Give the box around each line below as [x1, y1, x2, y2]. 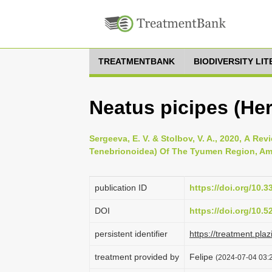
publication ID [95, 183, 147, 192]
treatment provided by [95, 252, 179, 262]
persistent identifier [95, 229, 168, 239]
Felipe [189, 252, 216, 262]
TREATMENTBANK [98, 56, 175, 66]
